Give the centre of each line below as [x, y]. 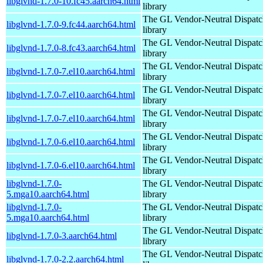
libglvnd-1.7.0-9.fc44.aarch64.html [71, 24]
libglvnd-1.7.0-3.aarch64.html [62, 235]
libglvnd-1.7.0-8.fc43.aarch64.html [71, 48]
